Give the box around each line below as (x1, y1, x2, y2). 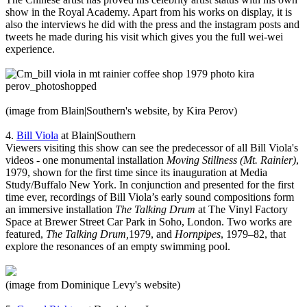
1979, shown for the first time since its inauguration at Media (5, 167, 267, 179)
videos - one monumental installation (5, 154, 167, 167)
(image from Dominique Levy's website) (5, 279, 180, 291)
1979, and (129, 228, 175, 241)
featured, (5, 228, 46, 241)
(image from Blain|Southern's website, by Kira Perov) (5, 105, 237, 117)
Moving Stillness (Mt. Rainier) (167, 154, 296, 167)
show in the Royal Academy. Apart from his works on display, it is (5, 6, 292, 19)
